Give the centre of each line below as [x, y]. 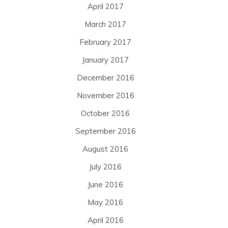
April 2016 [105, 220]
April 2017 [105, 6]
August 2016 [105, 149]
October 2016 [105, 113]
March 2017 [105, 24]
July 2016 [105, 166]
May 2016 [105, 202]
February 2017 [105, 42]
